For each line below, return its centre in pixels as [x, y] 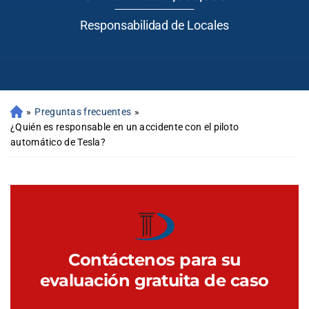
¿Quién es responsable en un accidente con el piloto [125, 127]
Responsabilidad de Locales [154, 25]
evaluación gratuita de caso [154, 280]
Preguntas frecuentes [83, 112]
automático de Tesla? [58, 142]
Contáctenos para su [154, 260]
